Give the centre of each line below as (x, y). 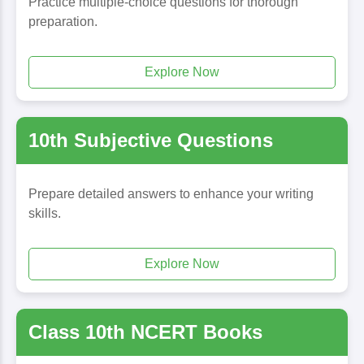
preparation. (63, 22)
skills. (45, 213)
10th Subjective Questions (151, 140)
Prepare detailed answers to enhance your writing (171, 194)
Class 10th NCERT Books (145, 332)
